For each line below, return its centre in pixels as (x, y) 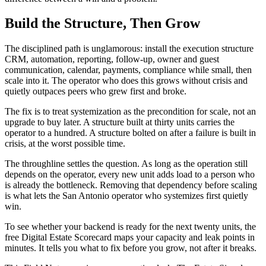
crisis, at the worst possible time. (65, 144)
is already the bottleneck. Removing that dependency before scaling (131, 185)
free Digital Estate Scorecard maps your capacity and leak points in (130, 237)
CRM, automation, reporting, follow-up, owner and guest (112, 59)
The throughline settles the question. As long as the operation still (126, 164)
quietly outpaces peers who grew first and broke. (96, 91)
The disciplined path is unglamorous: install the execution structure (129, 49)
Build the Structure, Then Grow (102, 23)
